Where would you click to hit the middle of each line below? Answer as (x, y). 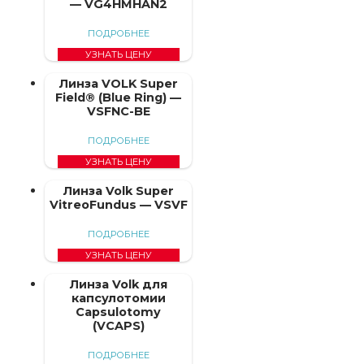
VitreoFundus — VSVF (118, 204)
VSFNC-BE (118, 111)
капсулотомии (118, 298)
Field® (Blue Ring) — (119, 97)
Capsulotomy (119, 312)
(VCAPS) (118, 325)
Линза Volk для (118, 284)
